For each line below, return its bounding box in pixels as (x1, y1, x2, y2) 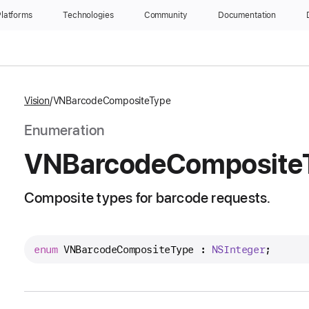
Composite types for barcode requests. (24, 189, 271, 206)
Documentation (217, 10, 277, 20)
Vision (24, 95, 50, 106)
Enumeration (24, 121, 105, 139)
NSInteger (211, 243, 266, 256)
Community (143, 10, 188, 20)
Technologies (63, 10, 114, 20)
